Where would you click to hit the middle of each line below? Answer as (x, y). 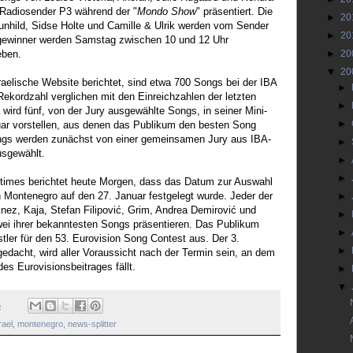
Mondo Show (167, 11)
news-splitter (92, 324)
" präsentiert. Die (234, 11)
